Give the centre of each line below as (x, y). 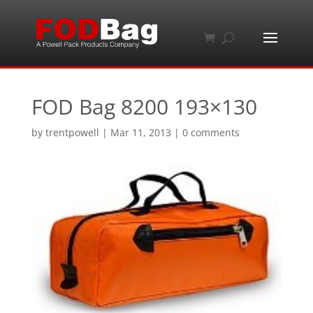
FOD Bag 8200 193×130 (144, 107)
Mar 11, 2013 (140, 132)
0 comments (211, 132)
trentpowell (72, 132)
